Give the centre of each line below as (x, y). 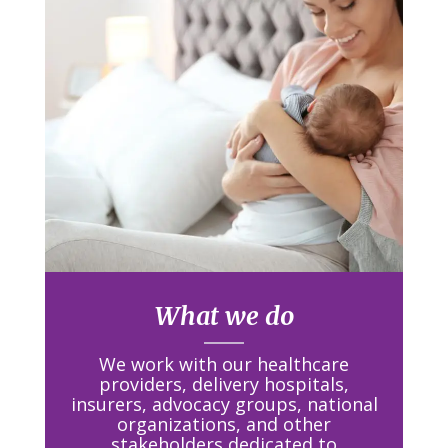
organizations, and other (224, 423)
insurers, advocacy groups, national (224, 403)
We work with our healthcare (224, 363)
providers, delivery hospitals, (224, 383)
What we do (224, 315)
